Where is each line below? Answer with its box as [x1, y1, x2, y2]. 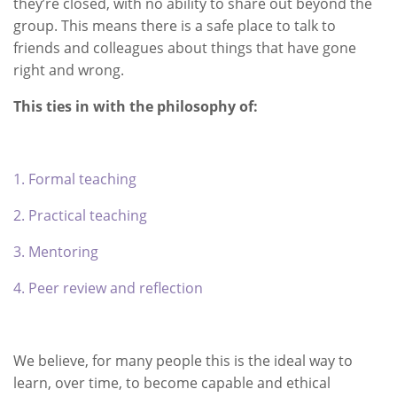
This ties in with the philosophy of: [13, 97, 258, 116]
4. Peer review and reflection [13, 278, 203, 298]
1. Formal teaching [13, 169, 136, 189]
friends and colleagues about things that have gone [13, 38, 356, 58]
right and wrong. [13, 60, 124, 80]
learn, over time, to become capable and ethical [13, 373, 331, 393]
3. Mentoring [13, 242, 98, 261]
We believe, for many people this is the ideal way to [13, 351, 353, 370]
